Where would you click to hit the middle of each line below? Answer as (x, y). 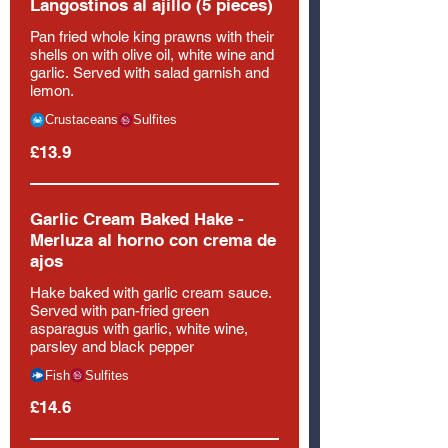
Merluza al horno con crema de (153, 239)
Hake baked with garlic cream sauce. (151, 292)
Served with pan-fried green (119, 310)
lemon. (52, 90)
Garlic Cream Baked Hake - (137, 218)
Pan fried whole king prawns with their (152, 36)
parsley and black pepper (112, 346)
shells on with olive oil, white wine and (152, 54)
